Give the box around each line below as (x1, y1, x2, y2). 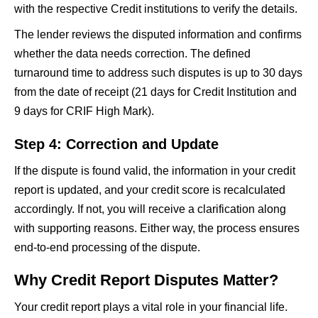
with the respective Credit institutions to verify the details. (14, 2, 297, 15)
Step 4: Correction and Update (14, 136, 219, 152)
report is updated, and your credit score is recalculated (14, 183, 285, 196)
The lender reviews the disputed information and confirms (14, 28, 302, 40)
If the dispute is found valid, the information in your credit (14, 164, 295, 177)
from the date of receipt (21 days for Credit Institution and (14, 85, 297, 98)
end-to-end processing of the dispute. (14, 241, 200, 253)
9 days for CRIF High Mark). (14, 104, 154, 117)
